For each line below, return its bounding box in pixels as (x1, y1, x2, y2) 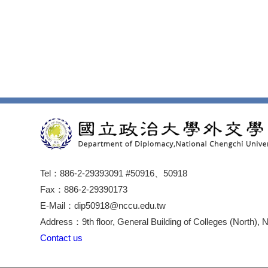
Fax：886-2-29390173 (40, 184, 137, 194)
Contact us (40, 232, 83, 243)
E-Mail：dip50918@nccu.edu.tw (40, 200, 166, 211)
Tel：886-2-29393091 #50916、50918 (40, 167, 197, 178)
